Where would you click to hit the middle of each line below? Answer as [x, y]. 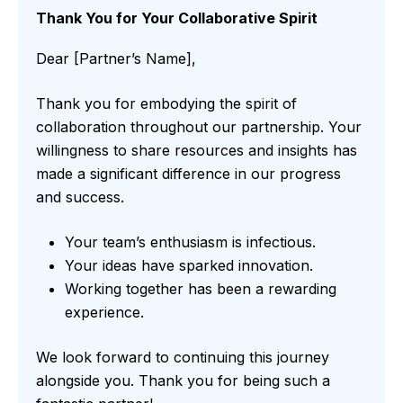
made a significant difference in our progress [188, 174]
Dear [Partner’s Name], [116, 59]
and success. [80, 197]
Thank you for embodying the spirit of [166, 104]
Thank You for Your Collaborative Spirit [177, 18]
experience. [104, 313]
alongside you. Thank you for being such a [183, 381]
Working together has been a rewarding [201, 289]
